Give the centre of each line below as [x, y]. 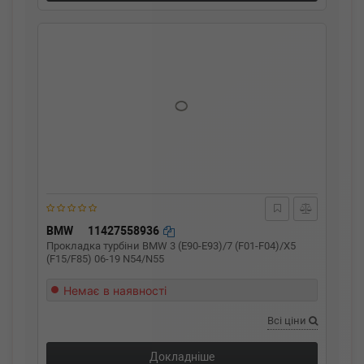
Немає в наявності [115, 290]
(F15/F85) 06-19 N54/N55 [105, 259]
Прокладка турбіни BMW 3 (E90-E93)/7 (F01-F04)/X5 [171, 246]
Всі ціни [288, 321]
